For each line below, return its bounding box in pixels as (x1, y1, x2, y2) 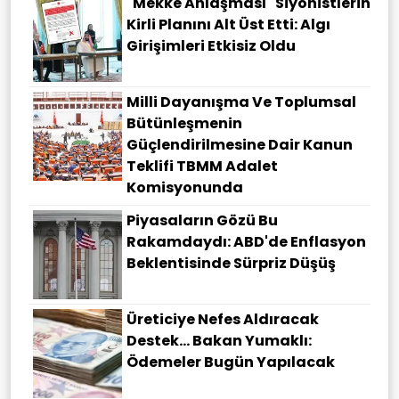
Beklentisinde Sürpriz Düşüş (126, 253, 336, 274)
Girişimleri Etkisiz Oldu (126, 36, 296, 57)
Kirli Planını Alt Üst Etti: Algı (126, 14, 330, 36)
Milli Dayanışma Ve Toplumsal (126, 92, 356, 113)
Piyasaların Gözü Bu (126, 210, 278, 232)
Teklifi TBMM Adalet (126, 156, 278, 177)
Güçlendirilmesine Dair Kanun (126, 134, 353, 156)
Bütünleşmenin (126, 113, 242, 134)
